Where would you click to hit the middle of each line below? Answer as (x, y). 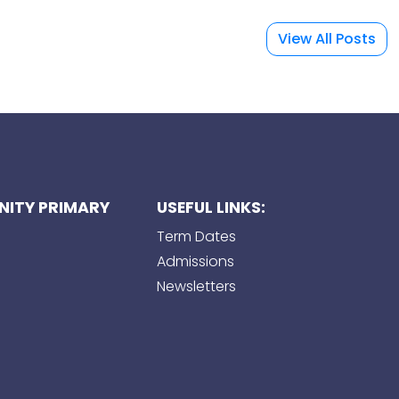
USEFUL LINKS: (211, 207)
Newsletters (196, 286)
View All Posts (326, 38)
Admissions (195, 261)
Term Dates (196, 236)
